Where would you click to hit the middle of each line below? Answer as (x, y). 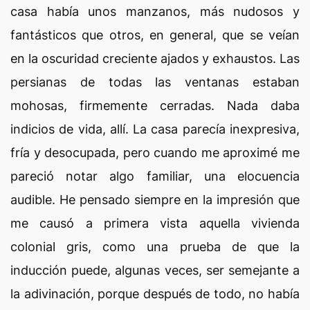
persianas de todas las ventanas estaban (155, 82)
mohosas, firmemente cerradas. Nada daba (155, 106)
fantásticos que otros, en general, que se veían (155, 35)
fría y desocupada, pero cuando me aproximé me (155, 153)
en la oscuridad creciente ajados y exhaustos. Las (155, 58)
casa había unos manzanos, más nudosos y (155, 11)
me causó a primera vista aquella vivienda (155, 223)
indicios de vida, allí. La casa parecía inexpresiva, (155, 129)
